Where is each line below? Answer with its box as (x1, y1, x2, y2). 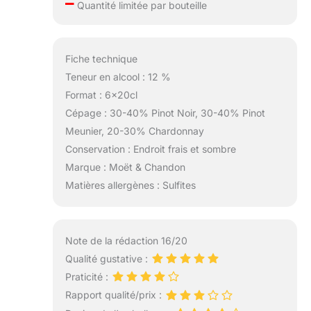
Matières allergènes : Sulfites (65, 179, 196, 192)
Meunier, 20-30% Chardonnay (65, 125, 204, 137)
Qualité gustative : (65, 253, 151, 265)
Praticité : (65, 271, 111, 283)
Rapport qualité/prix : (65, 289, 165, 301)
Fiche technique (65, 53, 137, 65)
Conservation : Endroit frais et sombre (65, 143, 236, 155)
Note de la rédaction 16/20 (65, 235, 187, 247)
